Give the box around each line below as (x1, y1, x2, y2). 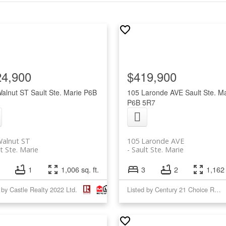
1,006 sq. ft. (61, 164, 99, 175)
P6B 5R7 (127, 97, 155, 108)
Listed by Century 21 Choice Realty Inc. (214, 184, 221, 194)
